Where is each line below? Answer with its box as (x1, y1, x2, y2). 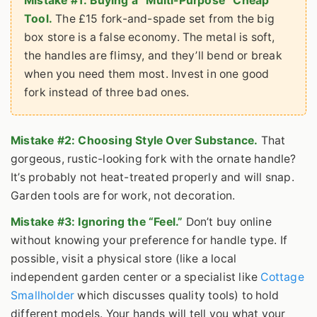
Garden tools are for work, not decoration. (11, 188, 236, 202)
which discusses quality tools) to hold (74, 289, 279, 303)
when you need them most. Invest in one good (24, 67, 270, 81)
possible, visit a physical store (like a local (11, 252, 237, 266)
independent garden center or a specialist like (11, 270, 261, 284)
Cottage (260, 270, 304, 284)
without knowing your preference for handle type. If (11, 234, 288, 248)
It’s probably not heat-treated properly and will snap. (11, 170, 294, 184)
